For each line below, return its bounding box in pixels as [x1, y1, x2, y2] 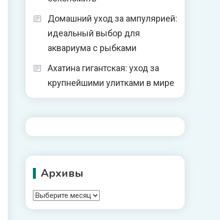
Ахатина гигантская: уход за [48, 63, 159, 73]
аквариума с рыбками [48, 43, 137, 53]
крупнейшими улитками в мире [48, 78, 174, 88]
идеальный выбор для [48, 28, 140, 38]
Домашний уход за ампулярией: [48, 13, 177, 24]
